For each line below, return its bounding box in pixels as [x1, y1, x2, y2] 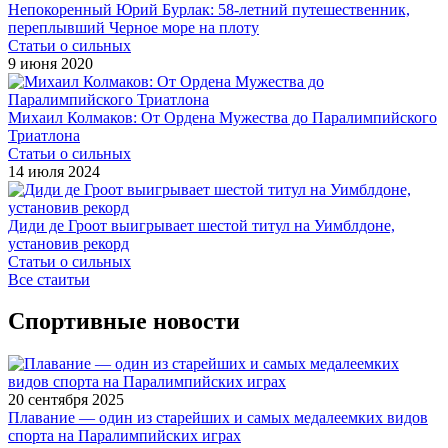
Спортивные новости [8, 308, 240, 335]
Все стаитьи [8, 270, 90, 288]
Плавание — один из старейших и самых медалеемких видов [8, 409, 428, 427]
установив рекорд [8, 234, 129, 252]
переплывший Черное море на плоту [8, 18, 259, 36]
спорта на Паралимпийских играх [8, 427, 241, 445]
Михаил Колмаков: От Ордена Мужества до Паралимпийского [8, 108, 437, 126]
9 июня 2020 [8, 54, 93, 72]
